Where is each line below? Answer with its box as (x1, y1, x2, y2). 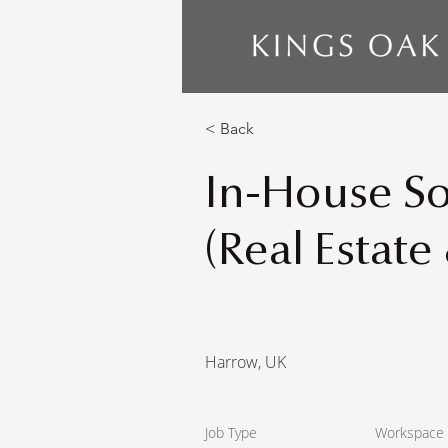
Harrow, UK (205, 351, 286, 373)
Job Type (205, 423, 257, 442)
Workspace (375, 423, 444, 442)
